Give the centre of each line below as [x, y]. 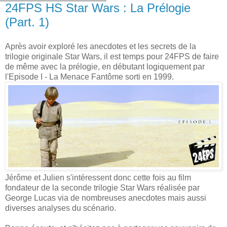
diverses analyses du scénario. [61, 208]
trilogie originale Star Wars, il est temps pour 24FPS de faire [112, 56]
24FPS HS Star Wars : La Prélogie [98, 8]
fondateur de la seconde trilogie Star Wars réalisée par [102, 188]
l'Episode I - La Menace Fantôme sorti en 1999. [89, 77]
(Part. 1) [27, 22]
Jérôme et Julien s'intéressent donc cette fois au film [98, 178]
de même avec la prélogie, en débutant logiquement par [105, 66]
